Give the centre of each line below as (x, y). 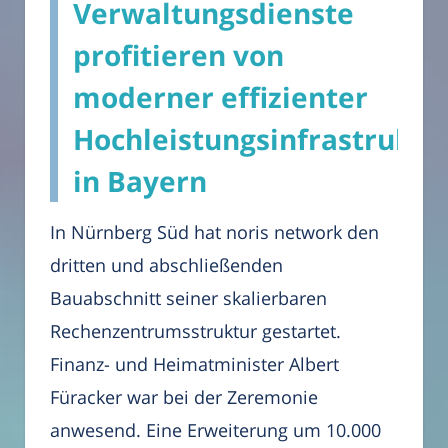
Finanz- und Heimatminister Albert (194, 364)
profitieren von (178, 55)
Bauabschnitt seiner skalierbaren (188, 298)
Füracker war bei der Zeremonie (184, 397)
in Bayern (140, 181)
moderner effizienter (220, 97)
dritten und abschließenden (166, 265)
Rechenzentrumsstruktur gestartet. (195, 331)
